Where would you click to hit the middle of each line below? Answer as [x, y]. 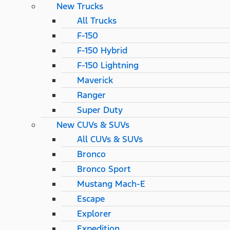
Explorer [94, 213]
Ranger [91, 95]
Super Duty [100, 110]
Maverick [95, 80]
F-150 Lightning [108, 65]
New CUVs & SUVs [93, 124]
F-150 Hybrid [102, 50]
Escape [91, 198]
